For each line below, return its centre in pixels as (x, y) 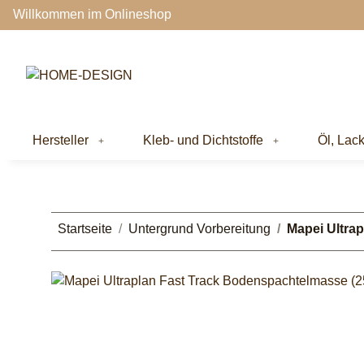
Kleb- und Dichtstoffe (203, 140)
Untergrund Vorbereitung (199, 228)
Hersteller (61, 140)
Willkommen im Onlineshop (92, 15)
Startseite (85, 228)
